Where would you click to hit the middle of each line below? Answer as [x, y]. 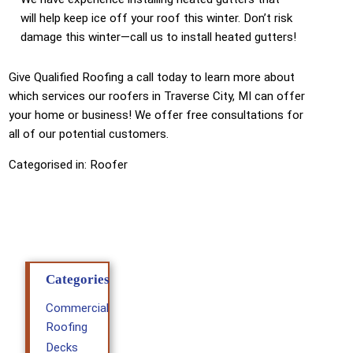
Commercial [78, 308]
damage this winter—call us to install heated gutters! [159, 37]
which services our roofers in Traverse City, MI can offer [157, 96]
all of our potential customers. [89, 134]
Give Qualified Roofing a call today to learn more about [152, 77]
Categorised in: [50, 164]
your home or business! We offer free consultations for [156, 115]
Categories [78, 279]
